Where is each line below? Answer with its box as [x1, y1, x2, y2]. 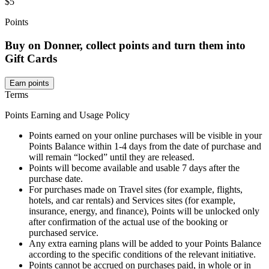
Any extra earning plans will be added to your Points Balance [29, 238, 261, 249]
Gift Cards [5, 52, 57, 65]
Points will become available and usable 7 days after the [29, 162, 240, 173]
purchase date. [29, 173, 83, 184]
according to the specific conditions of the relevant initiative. [29, 249, 256, 259]
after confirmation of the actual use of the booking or [29, 216, 228, 227]
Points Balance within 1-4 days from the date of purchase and [29, 141, 261, 151]
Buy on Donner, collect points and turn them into [5, 39, 246, 52]
